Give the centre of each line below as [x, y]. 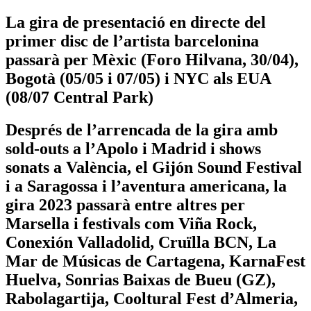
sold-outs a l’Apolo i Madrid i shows [133, 148]
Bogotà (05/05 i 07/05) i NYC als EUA [138, 78]
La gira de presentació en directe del [136, 22]
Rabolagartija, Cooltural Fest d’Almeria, [152, 298]
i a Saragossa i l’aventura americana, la [146, 186]
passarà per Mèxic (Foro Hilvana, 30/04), [152, 59]
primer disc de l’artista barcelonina [132, 41]
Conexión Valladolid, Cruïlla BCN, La [141, 242]
